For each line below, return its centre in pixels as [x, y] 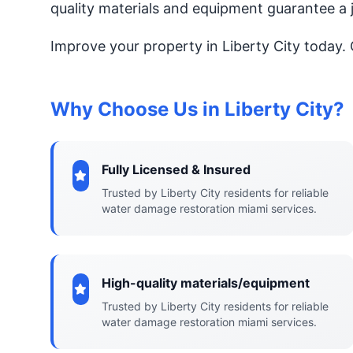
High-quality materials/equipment [205, 283]
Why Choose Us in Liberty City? [197, 109]
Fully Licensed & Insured [176, 169]
